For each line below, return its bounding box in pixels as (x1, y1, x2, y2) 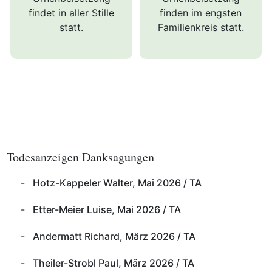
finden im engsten (160, 7, 242, 19)
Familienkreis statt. (157, 21, 244, 33)
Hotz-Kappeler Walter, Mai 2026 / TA (32, 177, 202, 189)
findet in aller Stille (29, 7, 115, 19)
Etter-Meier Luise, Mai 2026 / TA (32, 203, 181, 216)
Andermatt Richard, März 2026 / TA (32, 230, 195, 242)
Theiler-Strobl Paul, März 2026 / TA (32, 257, 194, 269)
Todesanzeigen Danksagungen (7, 149, 155, 165)
